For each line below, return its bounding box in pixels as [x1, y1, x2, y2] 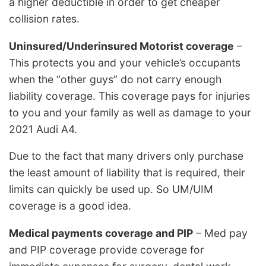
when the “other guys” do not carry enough [9, 72, 221, 85]
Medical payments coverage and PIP [9, 226, 193, 239]
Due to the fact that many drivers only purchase [9, 150, 243, 163]
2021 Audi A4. [9, 122, 77, 135]
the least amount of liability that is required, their [9, 166, 245, 179]
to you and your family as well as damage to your [9, 106, 251, 119]
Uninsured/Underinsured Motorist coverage [9, 39, 234, 52]
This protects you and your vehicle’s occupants [9, 56, 240, 69]
